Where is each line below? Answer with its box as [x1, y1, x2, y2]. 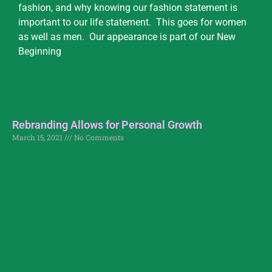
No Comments [72, 132, 124, 142]
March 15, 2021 [12, 132, 64, 142]
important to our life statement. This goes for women [18, 16, 246, 29]
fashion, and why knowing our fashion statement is [18, 2, 237, 14]
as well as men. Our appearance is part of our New [18, 31, 236, 43]
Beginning [18, 46, 61, 58]
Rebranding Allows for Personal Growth [12, 118, 202, 131]
